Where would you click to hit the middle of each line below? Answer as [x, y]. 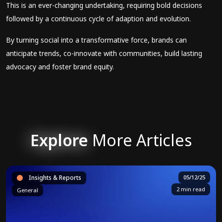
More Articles [140, 140]
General [28, 190]
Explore [59, 140]
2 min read [191, 189]
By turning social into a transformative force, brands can [96, 40]
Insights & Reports [55, 178]
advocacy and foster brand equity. [61, 67]
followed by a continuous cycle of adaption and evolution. [100, 19]
